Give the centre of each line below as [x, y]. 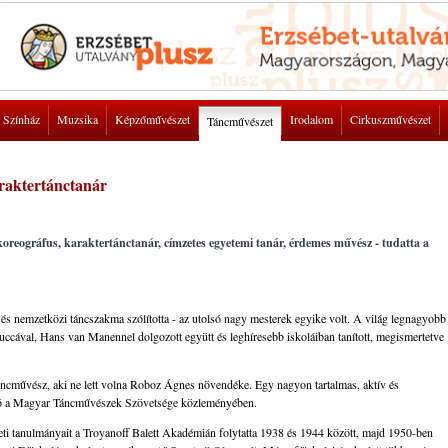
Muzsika [77, 119]
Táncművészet [240, 121]
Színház [21, 119]
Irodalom [311, 119]
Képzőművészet [152, 119]
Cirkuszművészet [390, 119]
